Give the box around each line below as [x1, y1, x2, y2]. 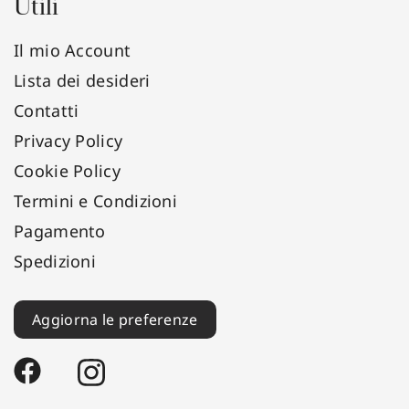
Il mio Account [14, 39, 131, 61]
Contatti [14, 100, 79, 121]
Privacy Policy [14, 130, 123, 152]
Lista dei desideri [14, 69, 151, 91]
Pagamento [14, 220, 106, 242]
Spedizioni [14, 250, 96, 272]
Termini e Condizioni [14, 190, 177, 212]
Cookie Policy [14, 160, 121, 182]
